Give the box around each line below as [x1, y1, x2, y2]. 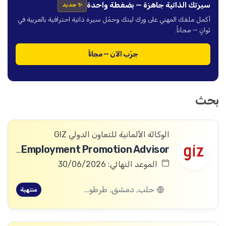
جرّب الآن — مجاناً [88, 50, 138, 59]
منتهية [20, 186, 37, 194]
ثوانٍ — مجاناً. [175, 26, 210, 34]
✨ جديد [62, 2, 82, 9]
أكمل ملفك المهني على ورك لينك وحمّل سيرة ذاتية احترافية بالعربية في [18, 16, 210, 24]
